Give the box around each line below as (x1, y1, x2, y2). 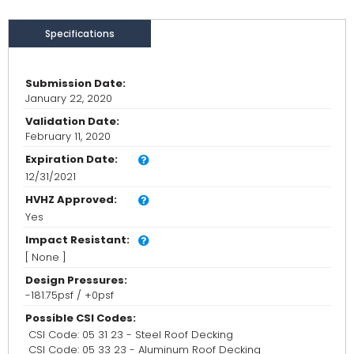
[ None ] (25, 250, 66, 265)
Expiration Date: (25, 152, 118, 168)
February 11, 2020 (25, 129, 111, 145)
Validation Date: (25, 114, 119, 130)
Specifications (45, 27, 115, 41)
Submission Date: (25, 76, 126, 92)
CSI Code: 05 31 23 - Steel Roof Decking (28, 327, 233, 343)
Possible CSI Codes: (25, 311, 136, 326)
